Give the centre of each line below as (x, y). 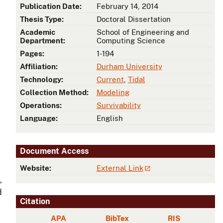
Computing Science (131, 41)
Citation (35, 201)
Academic (38, 32)
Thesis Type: (42, 19)
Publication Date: (51, 6)
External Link (120, 168)
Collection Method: (54, 93)
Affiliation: (39, 67)
